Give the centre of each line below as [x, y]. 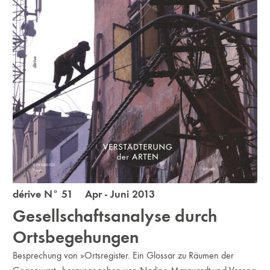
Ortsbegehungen [76, 237]
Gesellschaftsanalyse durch [115, 216]
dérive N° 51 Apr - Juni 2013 [84, 194]
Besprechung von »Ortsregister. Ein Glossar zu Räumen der [124, 256]
